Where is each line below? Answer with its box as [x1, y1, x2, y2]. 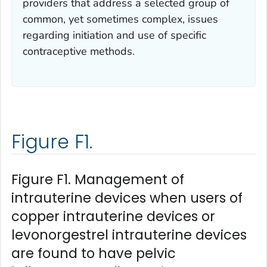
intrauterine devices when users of [11, 188, 243, 207]
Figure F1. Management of [11, 169, 184, 189]
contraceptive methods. [23, 44, 135, 58]
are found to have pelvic [11, 243, 176, 263]
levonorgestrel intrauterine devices [11, 225, 247, 244]
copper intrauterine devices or [11, 206, 215, 226]
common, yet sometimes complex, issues [23, 11, 218, 26]
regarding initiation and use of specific [23, 27, 206, 42]
